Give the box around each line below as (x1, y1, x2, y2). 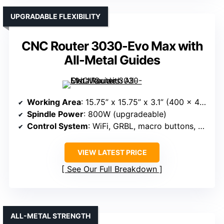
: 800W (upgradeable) (83, 109, 166, 119)
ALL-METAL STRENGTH (10, 211, 90, 220)
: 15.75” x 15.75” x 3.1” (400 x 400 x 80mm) (81, 97, 199, 107)
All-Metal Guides (64, 52, 160, 68)
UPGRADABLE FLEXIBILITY (10, 12, 100, 21)
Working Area (27, 97, 81, 107)
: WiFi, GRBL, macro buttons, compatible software (88, 121, 198, 131)
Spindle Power (27, 109, 83, 119)
